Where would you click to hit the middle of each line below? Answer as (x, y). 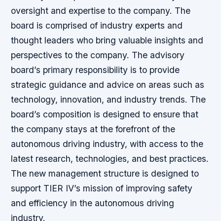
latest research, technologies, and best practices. (110, 159)
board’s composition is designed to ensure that (105, 114)
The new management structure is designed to (105, 173)
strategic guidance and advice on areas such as (108, 85)
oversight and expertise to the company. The (101, 11)
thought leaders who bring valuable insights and (107, 40)
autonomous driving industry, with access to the (107, 144)
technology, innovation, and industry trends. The (109, 99)
